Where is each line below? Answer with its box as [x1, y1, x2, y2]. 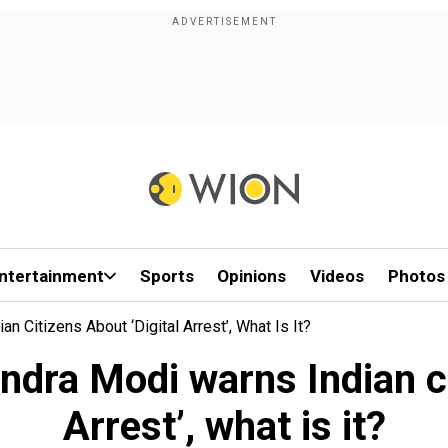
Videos [310, 266, 365, 286]
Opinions [217, 266, 287, 286]
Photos [387, 266, 445, 286]
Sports [139, 266, 194, 286]
